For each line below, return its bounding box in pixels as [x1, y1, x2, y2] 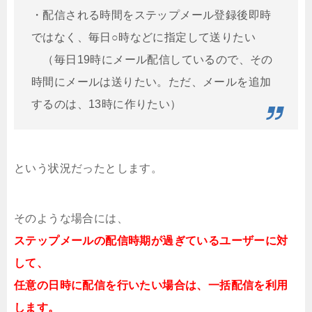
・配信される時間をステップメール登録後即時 [31, 9, 272, 22]
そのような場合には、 [14, 212, 128, 225]
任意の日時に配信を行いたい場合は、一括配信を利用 [14, 279, 288, 292]
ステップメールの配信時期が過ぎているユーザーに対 [14, 235, 288, 247]
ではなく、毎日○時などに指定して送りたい [31, 31, 256, 44]
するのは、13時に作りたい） [31, 98, 182, 111]
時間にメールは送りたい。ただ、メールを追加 [31, 76, 272, 88]
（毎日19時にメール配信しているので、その [31, 54, 273, 66]
